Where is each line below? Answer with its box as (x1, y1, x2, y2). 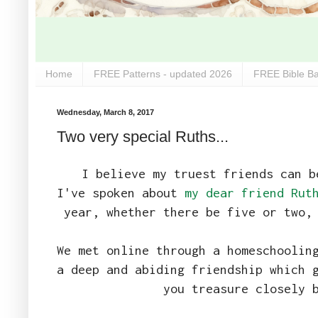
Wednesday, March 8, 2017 (57, 107, 154, 116)
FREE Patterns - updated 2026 (94, 68, 232, 80)
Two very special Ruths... (57, 128, 229, 146)
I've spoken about (57, 185, 185, 200)
